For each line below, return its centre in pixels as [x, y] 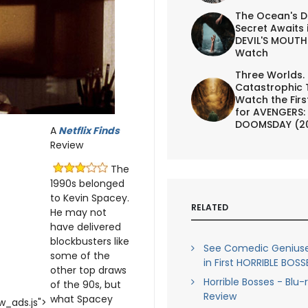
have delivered [86, 227]
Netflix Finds [89, 131]
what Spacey [81, 299]
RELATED [209, 207]
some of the [80, 256]
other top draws [88, 270]
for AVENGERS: [270, 112]
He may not [78, 212]
